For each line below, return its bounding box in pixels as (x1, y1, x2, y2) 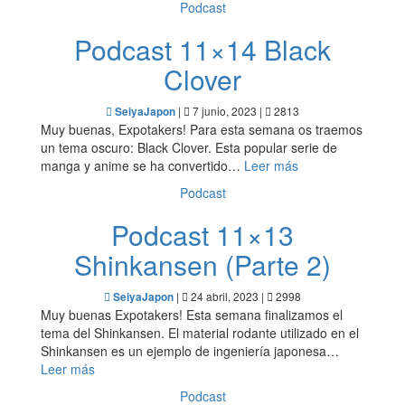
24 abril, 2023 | (188, 288, 267, 304)
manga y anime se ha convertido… (41, 156, 244, 174)
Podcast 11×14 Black (73, 30, 331, 69)
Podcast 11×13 (110, 215, 294, 254)
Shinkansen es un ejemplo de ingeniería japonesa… (41, 342, 339, 360)
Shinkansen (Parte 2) (73, 245, 331, 284)
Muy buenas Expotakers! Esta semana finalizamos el (41, 306, 343, 324)
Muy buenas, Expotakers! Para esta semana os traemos (41, 120, 363, 138)
